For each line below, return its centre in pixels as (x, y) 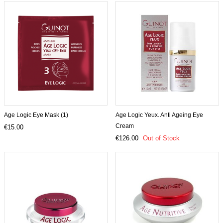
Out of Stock (161, 138)
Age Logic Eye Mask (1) (36, 115)
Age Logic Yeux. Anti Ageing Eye (159, 115)
